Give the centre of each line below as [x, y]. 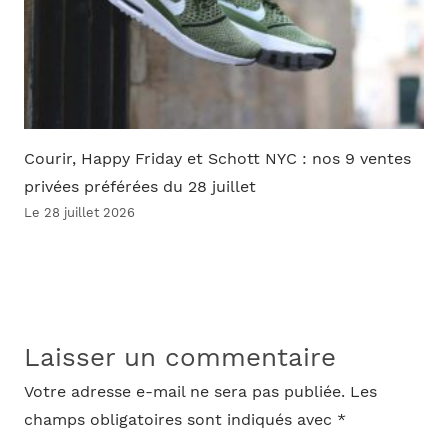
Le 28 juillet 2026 [79, 212]
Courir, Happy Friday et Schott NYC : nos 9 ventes [217, 158]
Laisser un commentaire [179, 357]
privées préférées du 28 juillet [139, 186]
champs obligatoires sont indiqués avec [180, 420]
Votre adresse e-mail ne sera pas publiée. [184, 392]
